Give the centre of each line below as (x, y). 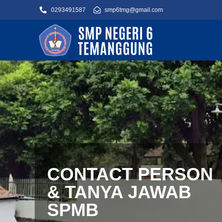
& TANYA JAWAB (119, 192)
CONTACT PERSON (130, 174)
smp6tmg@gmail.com (134, 10)
